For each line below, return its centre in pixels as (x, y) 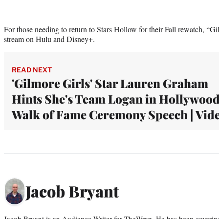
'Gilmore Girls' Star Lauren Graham (110, 83)
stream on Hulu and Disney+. (49, 39)
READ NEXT (32, 69)
